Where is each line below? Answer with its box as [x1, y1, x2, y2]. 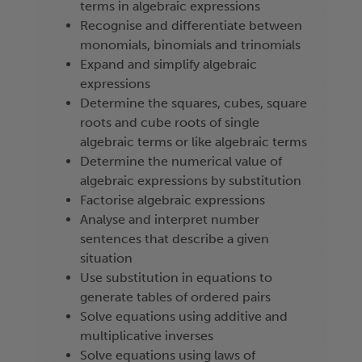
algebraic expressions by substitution [80, 173, 301, 189]
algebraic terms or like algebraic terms [80, 134, 307, 150]
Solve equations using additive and [80, 309, 288, 325]
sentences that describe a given [80, 231, 269, 247]
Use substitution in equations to [80, 270, 272, 286]
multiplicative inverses [80, 328, 213, 344]
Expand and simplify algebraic [80, 57, 257, 73]
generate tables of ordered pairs [80, 289, 271, 305]
